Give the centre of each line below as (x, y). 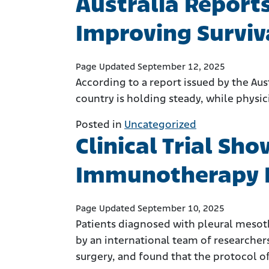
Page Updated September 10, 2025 (150, 209)
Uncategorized (160, 125)
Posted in (100, 125)
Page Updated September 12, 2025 (150, 67)
